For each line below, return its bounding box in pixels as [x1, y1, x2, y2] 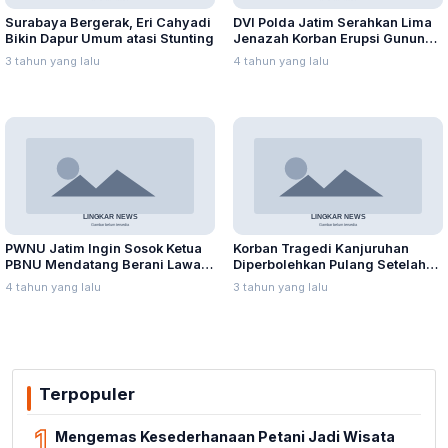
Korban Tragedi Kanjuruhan [233, 240, 409, 256]
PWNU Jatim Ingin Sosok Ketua [5, 240, 202, 256]
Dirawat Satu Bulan [233, 272, 354, 288]
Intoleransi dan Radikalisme [5, 272, 183, 288]
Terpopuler [39, 383, 135, 404]
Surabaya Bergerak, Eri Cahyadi [5, 14, 211, 30]
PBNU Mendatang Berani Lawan [5, 256, 209, 272]
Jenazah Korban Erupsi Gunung [233, 30, 434, 46]
